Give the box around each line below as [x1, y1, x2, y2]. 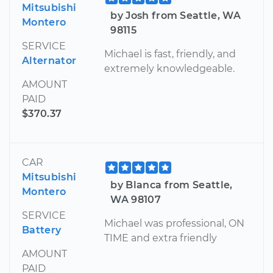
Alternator [22, 55, 77, 67]
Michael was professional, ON [104, 218, 245, 230]
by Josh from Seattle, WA [110, 10, 241, 22]
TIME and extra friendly [104, 232, 218, 244]
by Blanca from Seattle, [110, 179, 233, 191]
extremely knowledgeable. [104, 63, 235, 75]
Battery [22, 224, 62, 236]
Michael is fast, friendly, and [104, 48, 236, 60]
